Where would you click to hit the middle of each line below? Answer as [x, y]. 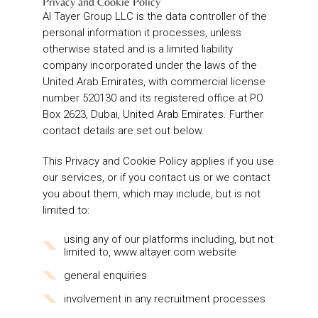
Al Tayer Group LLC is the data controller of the [155, 17]
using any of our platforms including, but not [169, 240]
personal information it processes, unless [142, 33]
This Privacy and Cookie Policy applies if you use [158, 161]
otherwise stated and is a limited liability [138, 49]
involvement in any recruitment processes [165, 299]
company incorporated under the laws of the [150, 66]
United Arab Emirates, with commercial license [154, 82]
